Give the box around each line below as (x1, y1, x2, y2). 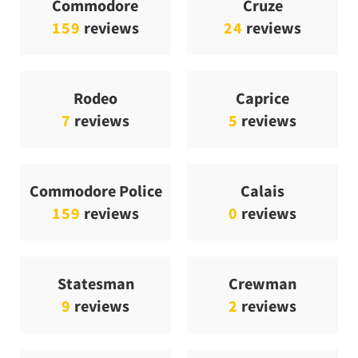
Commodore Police (29, 181, 162, 201)
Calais (240, 181, 284, 201)
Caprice (235, 88, 289, 109)
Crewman (228, 273, 296, 294)
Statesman (57, 273, 134, 294)
